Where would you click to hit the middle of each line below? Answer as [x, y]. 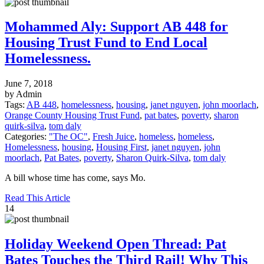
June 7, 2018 [29, 84]
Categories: [27, 137]
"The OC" [68, 137]
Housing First [121, 147]
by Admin [23, 94]
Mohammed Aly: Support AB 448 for [116, 27]
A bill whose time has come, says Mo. [75, 178]
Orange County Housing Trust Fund [72, 115]
